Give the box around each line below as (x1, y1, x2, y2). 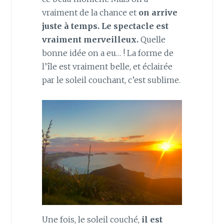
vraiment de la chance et (41, 7, 138, 17)
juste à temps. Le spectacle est (41, 21, 168, 31)
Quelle (140, 34, 165, 44)
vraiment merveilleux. (41, 34, 140, 44)
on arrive (138, 7, 177, 17)
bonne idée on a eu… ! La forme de (41, 48, 173, 58)
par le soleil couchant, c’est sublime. (41, 75, 180, 85)
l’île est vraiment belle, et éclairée (41, 61, 172, 71)
